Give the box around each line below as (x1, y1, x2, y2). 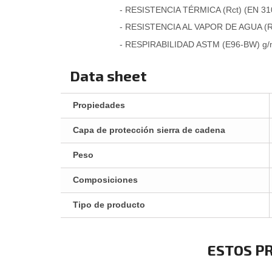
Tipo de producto (73, 200, 145, 210)
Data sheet (70, 67, 147, 85)
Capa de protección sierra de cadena (73, 125, 225, 135)
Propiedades (73, 100, 125, 110)
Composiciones (73, 175, 138, 185)
